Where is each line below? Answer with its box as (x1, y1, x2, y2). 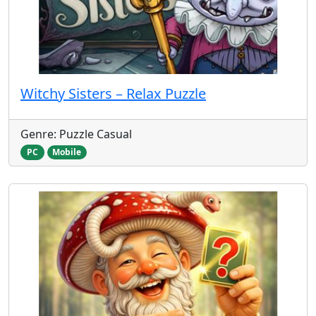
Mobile (52, 146, 82, 159)
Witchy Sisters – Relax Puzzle (20, 84, 206, 104)
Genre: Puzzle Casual (20, 126, 132, 142)
